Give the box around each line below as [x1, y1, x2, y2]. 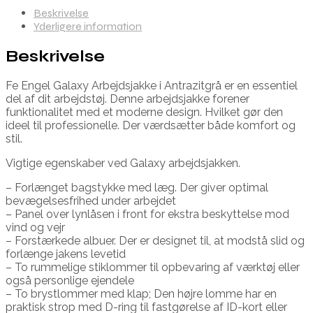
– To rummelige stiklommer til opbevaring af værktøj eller [6, 260, 300, 274]
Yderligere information [34, 20, 142, 34]
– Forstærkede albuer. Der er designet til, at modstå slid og [6, 233, 305, 247]
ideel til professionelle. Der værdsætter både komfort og [6, 118, 296, 132]
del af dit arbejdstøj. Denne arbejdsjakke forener [6, 92, 249, 105]
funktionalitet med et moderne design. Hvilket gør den [6, 105, 283, 119]
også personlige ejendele [6, 273, 134, 287]
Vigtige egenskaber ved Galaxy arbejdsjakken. [6, 156, 240, 170]
